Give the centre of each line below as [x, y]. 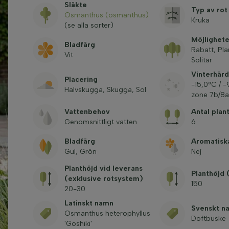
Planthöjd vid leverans [103, 168]
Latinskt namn [89, 203]
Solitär [201, 60]
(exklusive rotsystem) [104, 179]
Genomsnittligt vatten [100, 122]
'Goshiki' [78, 224]
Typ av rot [209, 10]
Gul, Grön [80, 152]
